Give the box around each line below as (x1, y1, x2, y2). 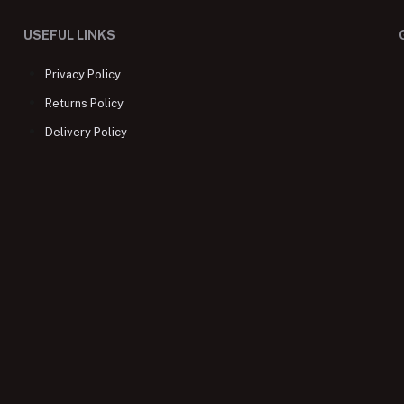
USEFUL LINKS (23, 28, 115, 42)
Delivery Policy (44, 125, 127, 139)
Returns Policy (44, 96, 124, 110)
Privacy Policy (44, 68, 121, 81)
